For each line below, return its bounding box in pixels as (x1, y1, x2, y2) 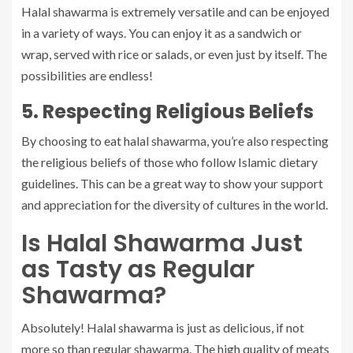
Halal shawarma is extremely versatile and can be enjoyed (21, 4, 329, 20)
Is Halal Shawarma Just (21, 227, 303, 261)
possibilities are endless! (21, 68, 153, 84)
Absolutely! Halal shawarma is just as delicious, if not (21, 320, 304, 336)
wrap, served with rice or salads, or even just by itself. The (21, 46, 327, 62)
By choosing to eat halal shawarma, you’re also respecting (21, 133, 329, 149)
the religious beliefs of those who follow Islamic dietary (21, 154, 318, 170)
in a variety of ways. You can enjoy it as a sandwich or (21, 25, 302, 41)
